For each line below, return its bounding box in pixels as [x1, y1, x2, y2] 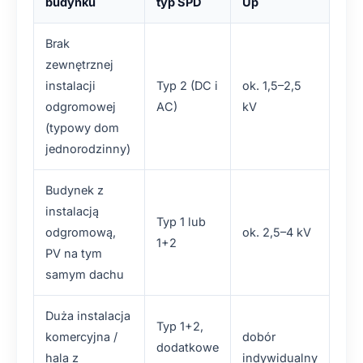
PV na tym [45, 246, 102, 260]
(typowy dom [45, 121, 119, 135]
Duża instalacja [45, 309, 130, 322]
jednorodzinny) [45, 142, 130, 156]
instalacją [45, 204, 99, 218]
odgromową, [45, 225, 116, 239]
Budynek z [45, 183, 104, 197]
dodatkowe [156, 340, 219, 354]
